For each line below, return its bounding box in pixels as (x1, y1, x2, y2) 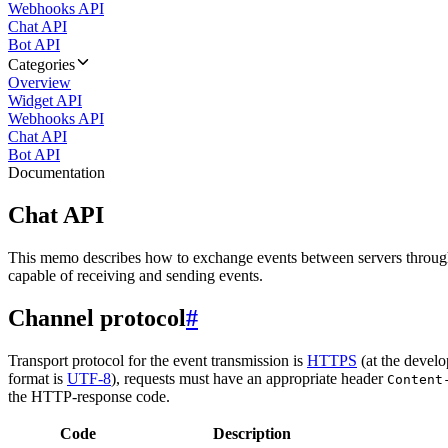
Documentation (8, 164, 105, 181)
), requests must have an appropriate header (111, 369, 387, 387)
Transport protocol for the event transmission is (8, 351, 307, 369)
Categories (8, 56, 75, 73)
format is (8, 369, 67, 387)
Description (212, 424, 291, 442)
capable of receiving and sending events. (8, 266, 263, 284)
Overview (8, 74, 71, 91)
